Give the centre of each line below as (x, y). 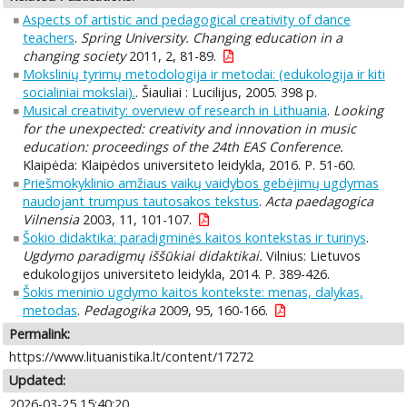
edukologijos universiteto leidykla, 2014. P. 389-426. (176, 273)
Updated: (38, 381)
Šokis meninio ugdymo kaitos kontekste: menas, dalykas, (193, 292)
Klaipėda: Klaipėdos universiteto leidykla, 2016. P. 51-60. (189, 164)
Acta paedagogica (319, 201)
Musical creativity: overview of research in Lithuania (174, 110)
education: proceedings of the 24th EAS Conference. (183, 146)
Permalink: (40, 333)
